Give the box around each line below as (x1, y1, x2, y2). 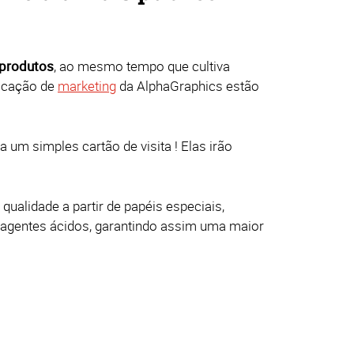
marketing (58, 76, 116, 95)
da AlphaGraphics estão (116, 76, 259, 95)
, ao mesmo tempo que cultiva (54, 56, 230, 75)
